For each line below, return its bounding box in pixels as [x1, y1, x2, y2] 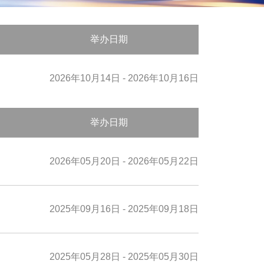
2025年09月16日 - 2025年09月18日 [49, 204, 199, 214]
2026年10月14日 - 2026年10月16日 [49, 73, 199, 83]
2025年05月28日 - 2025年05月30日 [49, 252, 199, 262]
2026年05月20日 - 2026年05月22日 [49, 156, 199, 166]
